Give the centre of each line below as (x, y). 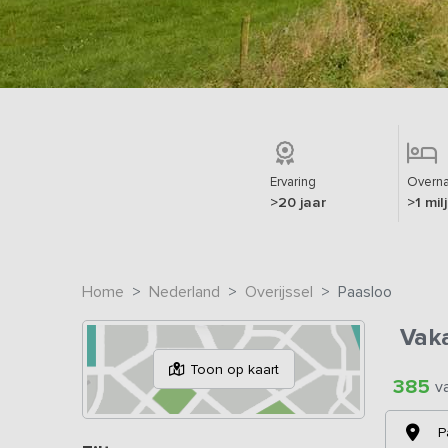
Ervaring (292, 181)
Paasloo (365, 291)
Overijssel (279, 291)
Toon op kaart (234, 369)
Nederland (184, 291)
